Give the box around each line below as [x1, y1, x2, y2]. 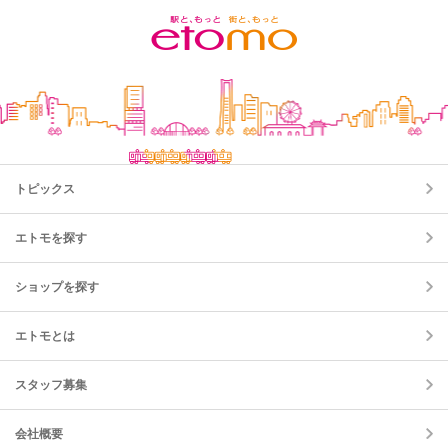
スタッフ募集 [15, 377, 87, 392]
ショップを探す [15, 279, 99, 294]
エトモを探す [15, 230, 87, 245]
